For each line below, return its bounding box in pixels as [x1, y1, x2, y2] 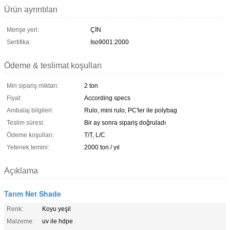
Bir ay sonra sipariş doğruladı [84, 119, 166, 126]
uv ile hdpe [42, 217, 73, 225]
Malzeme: [7, 217, 34, 225]
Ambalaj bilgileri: [7, 106, 53, 114]
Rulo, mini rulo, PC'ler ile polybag [84, 106, 177, 114]
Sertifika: [7, 38, 31, 46]
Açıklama [4, 166, 38, 175]
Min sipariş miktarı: [7, 82, 59, 89]
